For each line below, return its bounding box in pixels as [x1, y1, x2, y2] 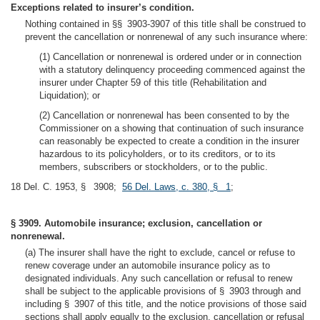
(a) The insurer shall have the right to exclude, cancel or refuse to [25, 247, 295, 258]
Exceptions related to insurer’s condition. [11, 2, 194, 13]
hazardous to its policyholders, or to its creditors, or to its [39, 149, 276, 159]
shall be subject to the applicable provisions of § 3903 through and [25, 286, 301, 296]
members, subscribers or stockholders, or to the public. [39, 161, 268, 172]
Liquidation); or [39, 90, 100, 101]
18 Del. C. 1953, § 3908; [11, 181, 122, 192]
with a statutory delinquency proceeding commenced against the [39, 64, 305, 75]
